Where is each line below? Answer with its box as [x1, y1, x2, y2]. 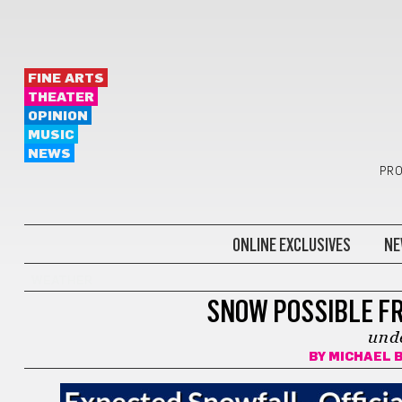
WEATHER [31, 275, 92, 287]
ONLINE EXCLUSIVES [232, 233, 351, 256]
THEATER [27, 91, 94, 104]
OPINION [27, 109, 88, 123]
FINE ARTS [27, 72, 104, 85]
